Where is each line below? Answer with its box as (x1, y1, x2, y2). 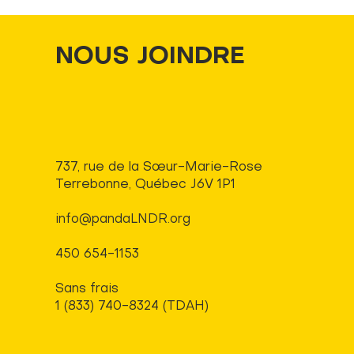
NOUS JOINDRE (55, 46, 245, 69)
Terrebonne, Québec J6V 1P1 (55, 179, 235, 191)
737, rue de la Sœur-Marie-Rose (55, 161, 262, 174)
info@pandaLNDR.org (55, 213, 190, 226)
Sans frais (55, 283, 119, 296)
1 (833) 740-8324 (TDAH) (55, 300, 209, 313)
